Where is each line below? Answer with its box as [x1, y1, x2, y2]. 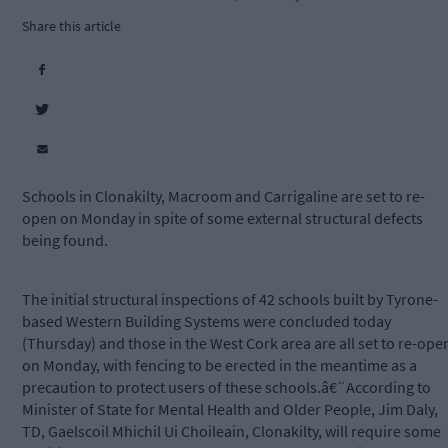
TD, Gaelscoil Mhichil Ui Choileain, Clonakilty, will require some [22, 421, 441, 442]
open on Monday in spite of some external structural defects [22, 208, 423, 229]
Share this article [22, 17, 121, 36]
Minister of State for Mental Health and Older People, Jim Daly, [22, 399, 438, 420]
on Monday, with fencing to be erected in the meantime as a [22, 355, 417, 376]
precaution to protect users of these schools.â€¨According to [22, 377, 431, 398]
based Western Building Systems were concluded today [22, 311, 391, 332]
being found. [22, 230, 108, 251]
